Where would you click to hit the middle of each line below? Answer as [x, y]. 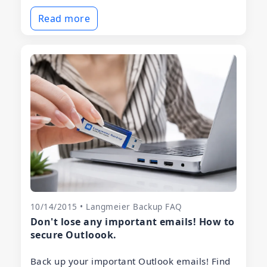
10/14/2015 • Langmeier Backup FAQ [106, 206]
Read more [64, 19]
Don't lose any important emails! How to [133, 221]
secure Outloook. [74, 235]
